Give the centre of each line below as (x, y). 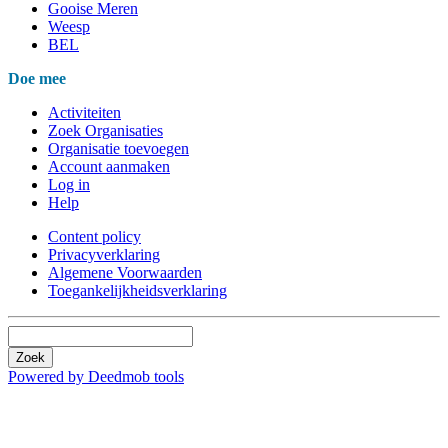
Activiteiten (84, 112)
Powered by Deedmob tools (96, 376)
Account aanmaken (109, 166)
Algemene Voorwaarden (125, 272)
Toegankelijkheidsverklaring (137, 290)
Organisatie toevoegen (118, 148)
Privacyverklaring (104, 254)
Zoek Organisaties (105, 130)
